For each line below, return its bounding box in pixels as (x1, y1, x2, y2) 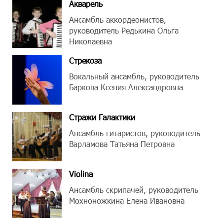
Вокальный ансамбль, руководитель (69, 71, 199, 81)
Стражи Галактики (69, 112, 135, 122)
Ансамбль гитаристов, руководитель (69, 128, 200, 138)
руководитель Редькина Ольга (69, 25, 179, 36)
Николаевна (69, 36, 112, 46)
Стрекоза (69, 55, 102, 66)
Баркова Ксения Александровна (69, 82, 183, 92)
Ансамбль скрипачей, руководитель (69, 184, 198, 195)
